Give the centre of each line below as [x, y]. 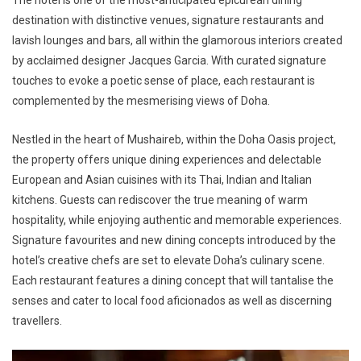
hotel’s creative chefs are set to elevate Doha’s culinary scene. [168, 260]
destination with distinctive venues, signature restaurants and [168, 20]
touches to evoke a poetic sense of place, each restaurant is [164, 80]
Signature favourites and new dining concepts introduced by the [174, 240]
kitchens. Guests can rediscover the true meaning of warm [160, 199]
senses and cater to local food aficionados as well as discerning [172, 300]
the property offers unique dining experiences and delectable [167, 159]
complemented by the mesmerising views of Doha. [141, 100]
